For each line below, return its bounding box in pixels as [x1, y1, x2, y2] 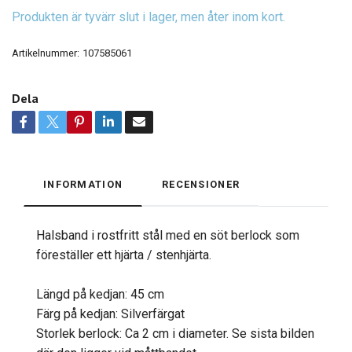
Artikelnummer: [12, 47, 79, 60]
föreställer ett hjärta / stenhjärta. [36, 247, 211, 263]
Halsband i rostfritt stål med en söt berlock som [36, 228, 299, 244]
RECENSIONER [162, 178, 240, 191]
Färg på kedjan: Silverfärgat [36, 306, 185, 322]
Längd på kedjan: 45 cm [36, 287, 164, 302]
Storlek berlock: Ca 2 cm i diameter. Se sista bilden [36, 326, 314, 342]
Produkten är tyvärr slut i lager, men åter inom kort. [12, 9, 285, 25]
